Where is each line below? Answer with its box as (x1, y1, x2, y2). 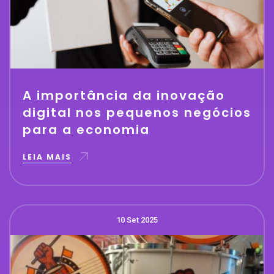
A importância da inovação (23, 86, 225, 104)
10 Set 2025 (116, 215, 158, 224)
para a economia (23, 120, 150, 138)
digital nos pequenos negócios (23, 103, 251, 121)
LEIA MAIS (23, 152, 72, 163)
